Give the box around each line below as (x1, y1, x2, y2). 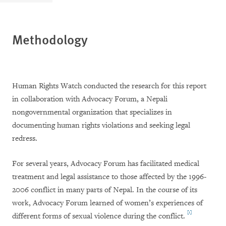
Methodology (12, 30, 88, 49)
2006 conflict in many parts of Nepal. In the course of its (12, 185, 197, 195)
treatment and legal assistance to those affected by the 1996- (12, 172, 206, 182)
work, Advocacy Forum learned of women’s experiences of (12, 198, 203, 208)
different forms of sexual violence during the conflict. (12, 211, 185, 221)
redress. (12, 134, 37, 144)
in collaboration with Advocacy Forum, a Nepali (12, 94, 167, 104)
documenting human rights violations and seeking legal (12, 121, 190, 131)
